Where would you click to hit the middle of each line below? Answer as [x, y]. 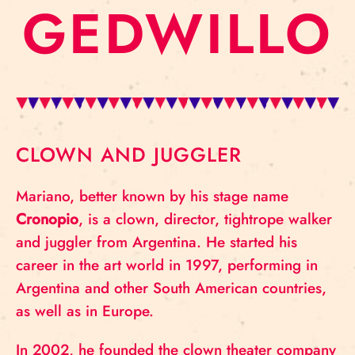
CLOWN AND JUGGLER [129, 155]
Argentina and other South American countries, [171, 288]
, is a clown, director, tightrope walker [205, 219]
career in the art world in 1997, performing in [167, 265]
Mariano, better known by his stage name [152, 196]
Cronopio [47, 219]
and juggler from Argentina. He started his [157, 242]
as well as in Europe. [85, 311]
